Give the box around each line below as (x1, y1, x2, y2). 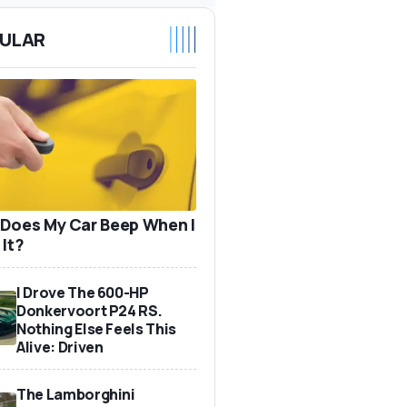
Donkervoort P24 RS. (16, 300, 163, 321)
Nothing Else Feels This (16, 318, 176, 339)
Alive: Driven (16, 336, 104, 357)
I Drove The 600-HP (16, 282, 149, 303)
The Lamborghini (16, 383, 135, 404)
